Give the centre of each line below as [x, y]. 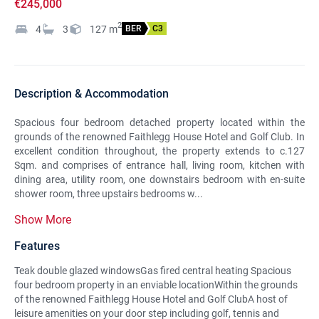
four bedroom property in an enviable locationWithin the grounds [156, 285]
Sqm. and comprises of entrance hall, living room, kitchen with [159, 165]
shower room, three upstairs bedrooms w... [109, 194]
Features [37, 246]
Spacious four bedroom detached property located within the [159, 122]
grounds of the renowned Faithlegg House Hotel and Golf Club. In [159, 137]
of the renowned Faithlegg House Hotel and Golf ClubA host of [151, 299]
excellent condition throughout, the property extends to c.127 [159, 151]
